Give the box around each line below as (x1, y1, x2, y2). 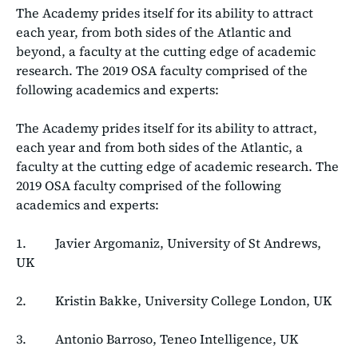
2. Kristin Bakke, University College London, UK (16, 291, 332, 309)
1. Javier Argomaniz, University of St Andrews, (16, 233, 321, 252)
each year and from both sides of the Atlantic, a (16, 137, 303, 156)
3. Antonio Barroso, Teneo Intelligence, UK (16, 329, 298, 348)
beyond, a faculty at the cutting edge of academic (16, 42, 316, 60)
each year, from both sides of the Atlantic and (16, 22, 292, 41)
